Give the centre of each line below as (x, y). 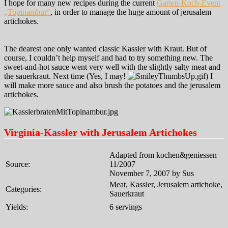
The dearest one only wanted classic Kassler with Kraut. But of (105, 48)
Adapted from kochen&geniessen (163, 155)
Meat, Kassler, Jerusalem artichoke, (166, 184)
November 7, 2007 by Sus (152, 173)
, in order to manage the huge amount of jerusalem (131, 12)
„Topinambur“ (27, 12)
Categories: (24, 189)
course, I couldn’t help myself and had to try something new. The (108, 58)
